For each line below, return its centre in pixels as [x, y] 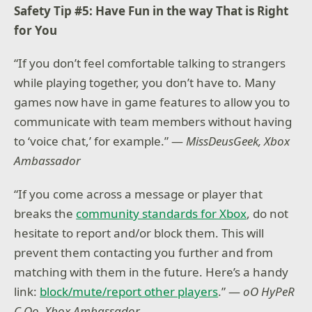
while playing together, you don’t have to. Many [145, 83]
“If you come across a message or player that [139, 194]
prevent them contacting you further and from [144, 252]
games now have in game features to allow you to [152, 102]
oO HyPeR [269, 291]
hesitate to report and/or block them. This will [139, 233]
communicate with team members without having [153, 122]
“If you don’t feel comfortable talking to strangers [150, 63]
